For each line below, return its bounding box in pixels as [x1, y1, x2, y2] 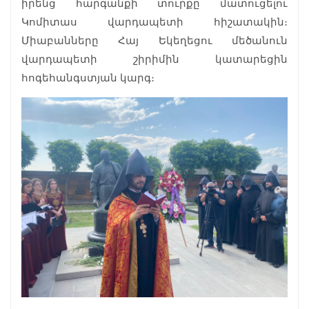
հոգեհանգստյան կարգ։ [21, 72, 154, 84]
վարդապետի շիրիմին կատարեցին [21, 53, 288, 66]
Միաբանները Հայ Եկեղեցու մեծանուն [21, 34, 288, 47]
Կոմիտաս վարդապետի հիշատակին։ [21, 16, 288, 28]
